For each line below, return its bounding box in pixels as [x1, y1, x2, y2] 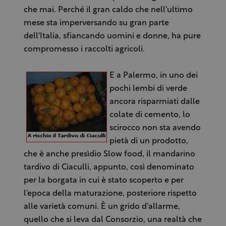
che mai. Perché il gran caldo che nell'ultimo [23, 6, 193, 14]
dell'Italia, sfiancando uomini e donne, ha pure [23, 32, 201, 40]
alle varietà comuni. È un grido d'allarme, [23, 202, 180, 211]
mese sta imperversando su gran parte [23, 19, 169, 27]
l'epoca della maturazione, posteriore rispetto [23, 189, 197, 198]
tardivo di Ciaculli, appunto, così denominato [23, 163, 194, 172]
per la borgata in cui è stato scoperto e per [23, 176, 184, 185]
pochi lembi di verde [109, 84, 187, 93]
